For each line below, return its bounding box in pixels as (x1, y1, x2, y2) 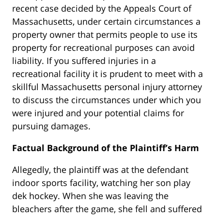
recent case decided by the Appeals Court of (12, 2, 191, 14)
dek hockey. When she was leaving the (12, 189, 169, 201)
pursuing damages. (12, 120, 91, 132)
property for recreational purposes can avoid (12, 41, 195, 53)
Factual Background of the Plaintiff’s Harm (12, 141, 199, 154)
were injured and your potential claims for (12, 107, 184, 119)
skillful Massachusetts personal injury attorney (12, 80, 202, 93)
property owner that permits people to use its (12, 28, 198, 40)
